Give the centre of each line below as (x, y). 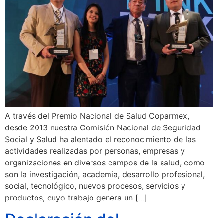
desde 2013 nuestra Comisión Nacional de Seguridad (103, 127)
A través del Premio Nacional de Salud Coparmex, (97, 116)
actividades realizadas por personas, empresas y (95, 151)
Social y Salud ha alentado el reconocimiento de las (100, 139)
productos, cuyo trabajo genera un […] (76, 197)
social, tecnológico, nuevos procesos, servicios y (95, 186)
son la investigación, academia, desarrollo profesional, (105, 174)
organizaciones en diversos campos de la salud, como (105, 162)
